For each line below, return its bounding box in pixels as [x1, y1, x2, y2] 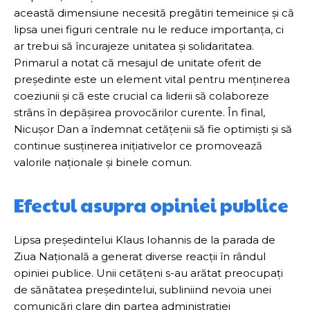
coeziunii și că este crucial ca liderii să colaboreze [14, 89, 269, 102]
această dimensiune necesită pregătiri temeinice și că [14, 6, 294, 19]
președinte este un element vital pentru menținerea [14, 72, 290, 86]
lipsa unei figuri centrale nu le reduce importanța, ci [14, 22, 284, 36]
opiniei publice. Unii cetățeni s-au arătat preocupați [14, 266, 283, 280]
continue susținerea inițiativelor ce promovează [14, 138, 262, 152]
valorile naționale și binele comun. [14, 155, 192, 169]
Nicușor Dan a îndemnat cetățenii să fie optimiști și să [14, 122, 292, 136]
